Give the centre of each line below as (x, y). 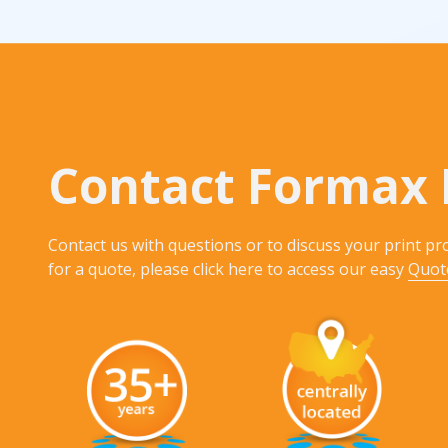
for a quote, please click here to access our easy (228, 268)
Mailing (160, 100)
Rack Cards (178, 38)
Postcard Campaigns (209, 142)
